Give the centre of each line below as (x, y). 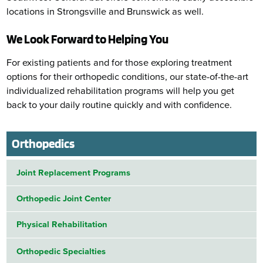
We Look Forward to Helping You (88, 39)
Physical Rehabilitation (62, 225)
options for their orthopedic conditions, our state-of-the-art (128, 77)
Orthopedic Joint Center (64, 199)
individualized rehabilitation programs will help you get (121, 91)
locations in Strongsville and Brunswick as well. (105, 12)
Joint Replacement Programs (74, 172)
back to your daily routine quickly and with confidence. (119, 105)
